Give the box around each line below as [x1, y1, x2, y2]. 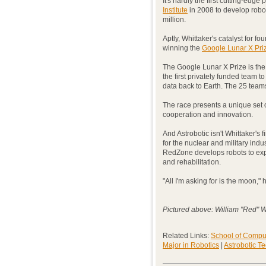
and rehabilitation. [163, 158, 221, 166]
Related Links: [163, 232, 211, 240]
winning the [163, 44, 202, 52]
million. [163, 15, 186, 24]
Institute [163, 6, 188, 14]
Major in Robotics [163, 241, 219, 249]
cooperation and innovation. [163, 110, 253, 119]
